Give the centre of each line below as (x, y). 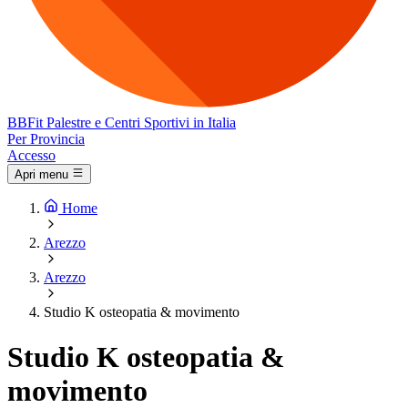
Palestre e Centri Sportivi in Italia (141, 122)
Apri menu (41, 175)
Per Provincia (46, 139)
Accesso (31, 155)
